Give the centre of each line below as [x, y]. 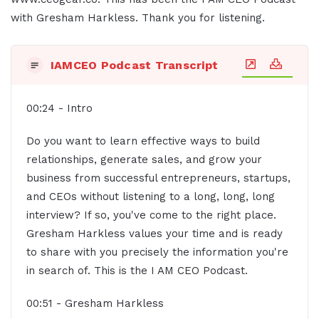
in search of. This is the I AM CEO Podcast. [137, 270]
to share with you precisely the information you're [157, 252]
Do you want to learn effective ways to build [143, 141]
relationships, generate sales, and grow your [144, 159]
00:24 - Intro [59, 108]
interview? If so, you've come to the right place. [151, 215]
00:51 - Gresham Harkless [95, 303]
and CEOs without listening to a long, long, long [150, 196]
